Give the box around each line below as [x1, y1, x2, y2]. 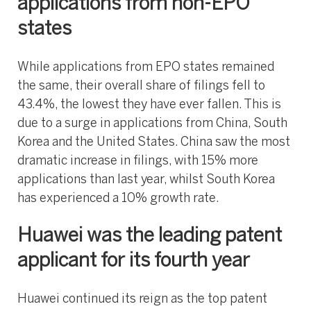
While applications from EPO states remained [17, 62, 274, 74]
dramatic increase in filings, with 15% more [17, 155, 258, 168]
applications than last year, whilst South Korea [17, 174, 275, 187]
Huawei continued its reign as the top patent [17, 294, 267, 306]
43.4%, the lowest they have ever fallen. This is [17, 99, 281, 112]
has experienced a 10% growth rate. [17, 193, 219, 205]
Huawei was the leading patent [17, 227, 282, 246]
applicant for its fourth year [17, 252, 250, 271]
